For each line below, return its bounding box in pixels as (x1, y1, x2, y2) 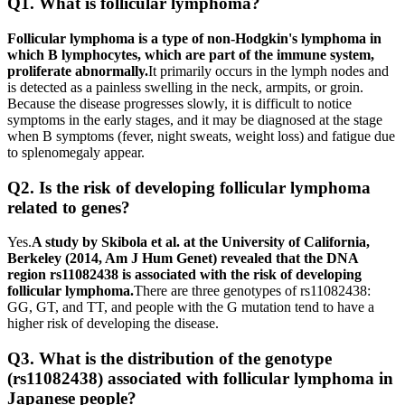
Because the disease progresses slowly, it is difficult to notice (7, 95, 352, 111)
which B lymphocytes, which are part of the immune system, (7, 46, 374, 62)
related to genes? (7, 197, 130, 217)
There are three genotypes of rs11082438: (134, 283, 371, 299)
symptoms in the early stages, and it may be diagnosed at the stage (7, 111, 382, 127)
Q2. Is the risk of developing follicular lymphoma (7, 177, 371, 197)
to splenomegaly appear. (7, 144, 145, 160)
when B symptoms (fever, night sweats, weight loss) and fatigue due (7, 127, 395, 144)
